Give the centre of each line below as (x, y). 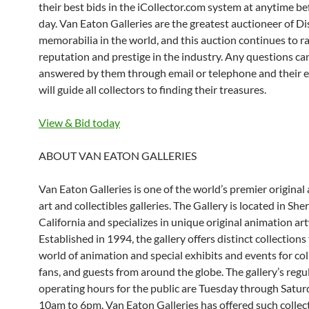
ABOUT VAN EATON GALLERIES (118, 156)
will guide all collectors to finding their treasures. (152, 89)
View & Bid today (79, 122)
